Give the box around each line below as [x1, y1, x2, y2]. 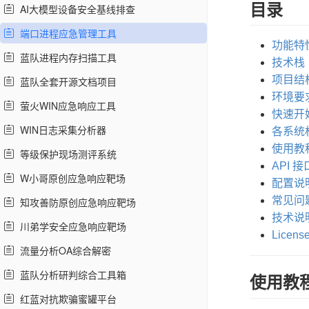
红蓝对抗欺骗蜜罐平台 [14, 292, 117, 306]
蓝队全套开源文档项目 [14, 74, 117, 88]
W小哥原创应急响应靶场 [14, 171, 126, 185]
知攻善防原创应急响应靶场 [14, 195, 136, 209]
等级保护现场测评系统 [14, 147, 117, 161]
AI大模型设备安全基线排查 [14, 2, 135, 16]
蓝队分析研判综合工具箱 [14, 268, 126, 281]
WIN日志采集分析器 [14, 123, 106, 137]
